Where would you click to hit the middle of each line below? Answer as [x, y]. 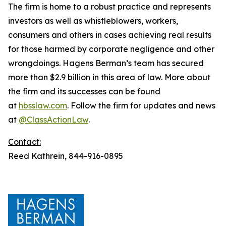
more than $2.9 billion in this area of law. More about [109, 77]
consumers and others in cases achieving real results [110, 35]
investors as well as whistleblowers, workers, [93, 21]
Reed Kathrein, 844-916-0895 [66, 156]
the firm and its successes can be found [84, 91]
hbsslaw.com [43, 105]
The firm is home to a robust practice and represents [109, 7]
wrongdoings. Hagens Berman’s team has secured [106, 63]
